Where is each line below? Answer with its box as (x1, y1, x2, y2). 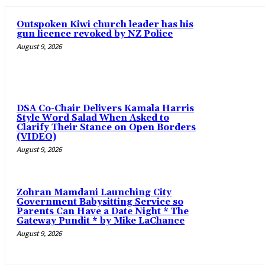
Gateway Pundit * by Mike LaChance (17, 215, 185, 227)
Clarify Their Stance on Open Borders (17, 122, 196, 134)
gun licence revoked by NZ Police (17, 28, 173, 40)
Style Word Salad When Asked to (17, 112, 169, 124)
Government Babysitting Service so (17, 196, 183, 208)
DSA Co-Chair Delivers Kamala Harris (17, 103, 194, 115)
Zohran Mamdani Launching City (17, 187, 172, 199)
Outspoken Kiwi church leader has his (17, 18, 193, 30)
